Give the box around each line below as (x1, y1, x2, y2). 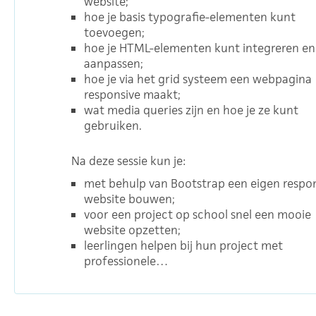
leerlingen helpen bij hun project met (84, 238, 283, 253)
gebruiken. (84, 118, 142, 133)
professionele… (84, 253, 168, 269)
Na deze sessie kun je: (71, 153, 186, 169)
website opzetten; (84, 222, 181, 238)
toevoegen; (84, 25, 145, 40)
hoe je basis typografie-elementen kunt (84, 9, 296, 25)
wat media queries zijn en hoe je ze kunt (84, 102, 298, 118)
